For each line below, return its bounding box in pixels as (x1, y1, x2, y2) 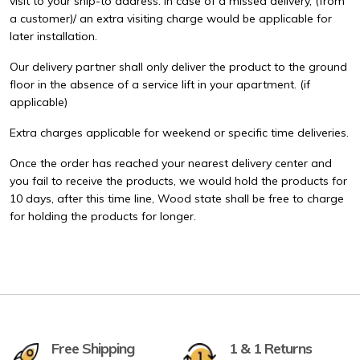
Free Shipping (51, 339, 135, 358)
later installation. (10, 29, 97, 44)
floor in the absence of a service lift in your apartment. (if (10, 77, 310, 92)
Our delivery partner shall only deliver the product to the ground (10, 59, 347, 75)
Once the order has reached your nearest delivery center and (10, 156, 332, 171)
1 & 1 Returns (228, 339, 312, 358)
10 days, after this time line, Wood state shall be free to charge (10, 191, 344, 207)
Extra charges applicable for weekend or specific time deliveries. (10, 125, 349, 141)
